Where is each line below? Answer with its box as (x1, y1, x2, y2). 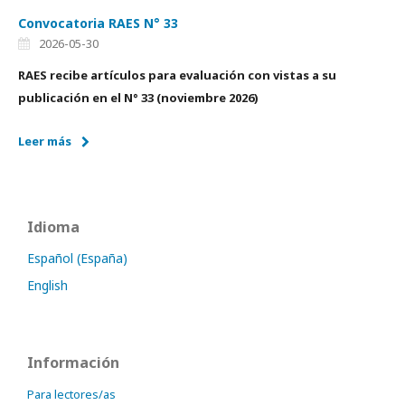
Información (27, 353, 119, 372)
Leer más (18, 133, 71, 149)
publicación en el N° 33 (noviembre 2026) (18, 89, 259, 106)
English (27, 277, 68, 294)
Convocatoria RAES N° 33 (18, 14, 178, 32)
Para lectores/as (27, 386, 116, 402)
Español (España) (27, 250, 127, 267)
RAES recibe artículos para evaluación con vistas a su (18, 67, 336, 83)
